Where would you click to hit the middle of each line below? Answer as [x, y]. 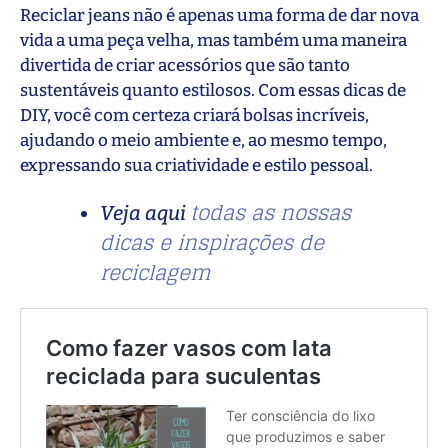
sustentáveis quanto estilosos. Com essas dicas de [213, 90]
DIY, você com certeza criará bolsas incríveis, [194, 115]
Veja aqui [145, 212]
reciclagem [155, 272]
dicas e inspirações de [212, 242]
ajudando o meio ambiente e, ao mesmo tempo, [203, 140]
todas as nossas [270, 212]
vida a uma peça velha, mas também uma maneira [213, 40]
